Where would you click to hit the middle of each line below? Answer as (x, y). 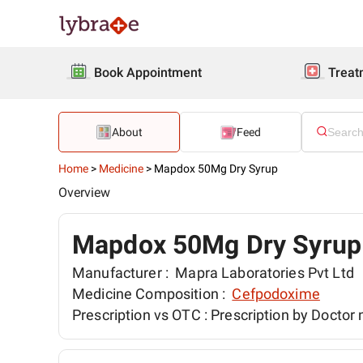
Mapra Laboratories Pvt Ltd (263, 273)
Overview (84, 192)
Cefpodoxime (276, 294)
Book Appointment (148, 73)
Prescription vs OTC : (142, 315)
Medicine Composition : (151, 294)
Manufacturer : (122, 273)
